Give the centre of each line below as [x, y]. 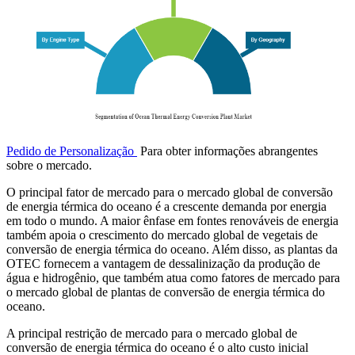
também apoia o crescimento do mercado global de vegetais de [162, 235]
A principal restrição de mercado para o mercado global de [152, 334]
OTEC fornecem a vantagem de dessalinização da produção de [163, 264]
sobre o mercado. [49, 166]
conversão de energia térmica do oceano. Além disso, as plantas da [172, 250]
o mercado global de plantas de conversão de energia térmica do [166, 292]
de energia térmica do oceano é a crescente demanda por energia [166, 207]
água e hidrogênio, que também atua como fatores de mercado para [173, 278]
